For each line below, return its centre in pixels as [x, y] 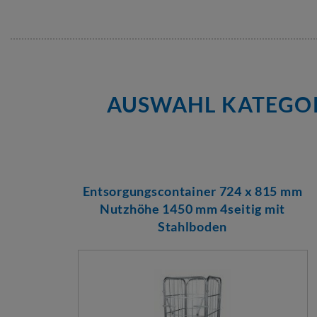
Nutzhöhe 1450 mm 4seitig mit [192, 209]
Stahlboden [192, 226]
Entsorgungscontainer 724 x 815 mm [192, 191]
